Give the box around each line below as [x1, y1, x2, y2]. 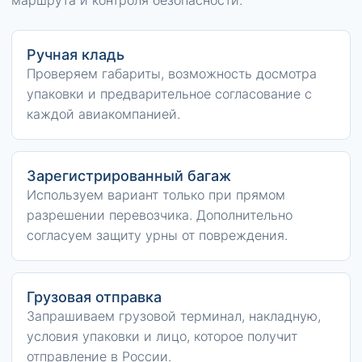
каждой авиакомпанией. [27, 106, 180, 122]
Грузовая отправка [27, 288, 162, 305]
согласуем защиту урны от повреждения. [27, 227, 288, 243]
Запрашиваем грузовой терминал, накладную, [27, 308, 321, 324]
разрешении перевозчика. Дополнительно [27, 207, 293, 223]
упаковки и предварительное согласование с [27, 86, 312, 102]
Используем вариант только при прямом [27, 187, 285, 203]
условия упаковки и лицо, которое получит [27, 328, 297, 344]
